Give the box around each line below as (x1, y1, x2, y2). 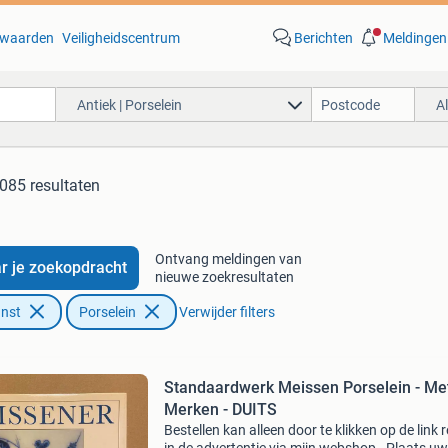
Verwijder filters (178, 304, 275, 320)
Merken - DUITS (163, 400, 277, 419)
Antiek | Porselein (76, 96, 182, 113)
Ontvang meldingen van (154, 251, 302, 267)
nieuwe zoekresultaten (154, 269, 294, 285)
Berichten (293, 30, 353, 46)
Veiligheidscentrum (61, 30, 180, 46)
